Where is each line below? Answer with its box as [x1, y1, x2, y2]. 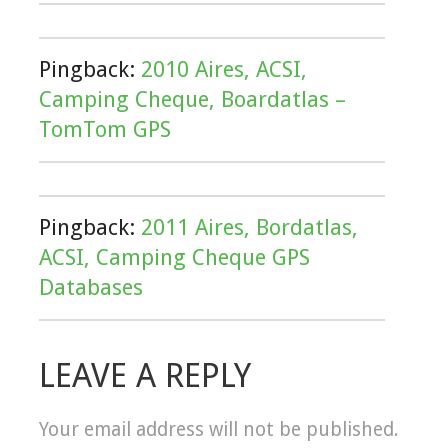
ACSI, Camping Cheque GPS [39, 245, 310, 271]
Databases [39, 275, 143, 301]
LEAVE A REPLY [39, 356, 251, 396]
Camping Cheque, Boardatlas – [39, 87, 346, 113]
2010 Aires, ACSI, [141, 57, 307, 83]
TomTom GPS [39, 117, 171, 143]
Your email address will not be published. [39, 418, 399, 442]
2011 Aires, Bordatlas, [141, 215, 358, 241]
